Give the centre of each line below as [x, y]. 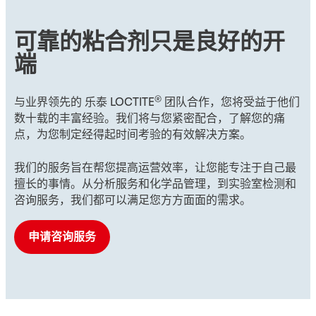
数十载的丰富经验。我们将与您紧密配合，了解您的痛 [150, 119]
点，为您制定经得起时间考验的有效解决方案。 [133, 135]
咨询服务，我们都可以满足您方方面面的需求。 [133, 200]
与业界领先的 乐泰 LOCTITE [84, 103]
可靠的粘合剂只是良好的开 [150, 42]
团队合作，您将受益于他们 [231, 103]
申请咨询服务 [62, 237]
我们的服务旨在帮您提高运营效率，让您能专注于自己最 [155, 168]
